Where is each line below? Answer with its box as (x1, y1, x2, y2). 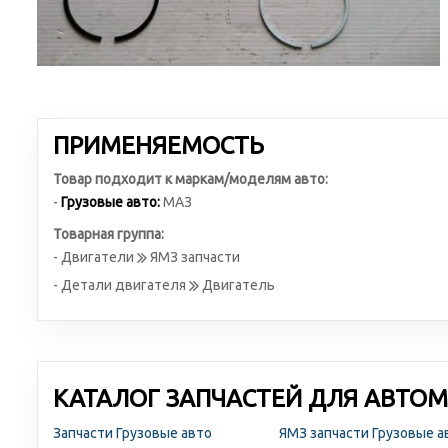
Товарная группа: (53, 226, 164, 242)
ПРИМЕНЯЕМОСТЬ (53, 132, 264, 159)
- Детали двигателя (53, 277, 189, 293)
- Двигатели (53, 249, 137, 265)
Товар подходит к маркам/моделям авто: (53, 171, 328, 187)
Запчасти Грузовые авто (53, 425, 212, 441)
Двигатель (199, 277, 275, 293)
